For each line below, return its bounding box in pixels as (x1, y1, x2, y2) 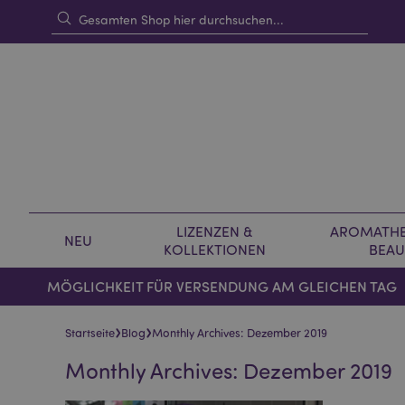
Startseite (65, 325, 115, 340)
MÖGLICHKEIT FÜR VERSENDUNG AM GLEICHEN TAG (46, 277, 397, 296)
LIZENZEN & (175, 222, 253, 240)
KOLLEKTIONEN (163, 240, 266, 259)
